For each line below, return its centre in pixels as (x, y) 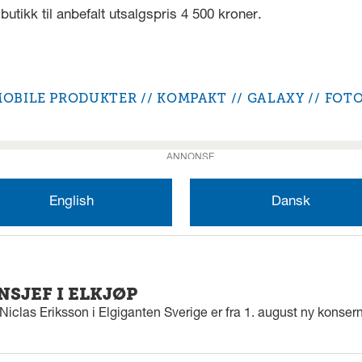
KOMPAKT (192, 98)
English (71, 202)
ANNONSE (190, 157)
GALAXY (276, 98)
